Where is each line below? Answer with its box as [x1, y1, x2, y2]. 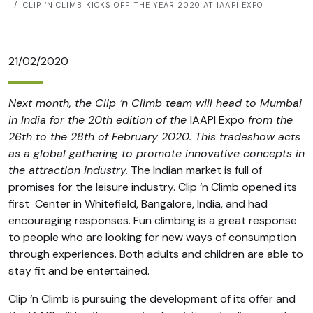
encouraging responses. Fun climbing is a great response [8, 213, 297, 228]
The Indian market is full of [128, 163, 262, 177]
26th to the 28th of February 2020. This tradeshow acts [8, 129, 300, 144]
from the [245, 112, 293, 127]
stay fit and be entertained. [8, 263, 150, 278]
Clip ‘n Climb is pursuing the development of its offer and [8, 291, 296, 306]
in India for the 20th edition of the [8, 112, 190, 127]
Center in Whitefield [32, 196, 136, 211]
